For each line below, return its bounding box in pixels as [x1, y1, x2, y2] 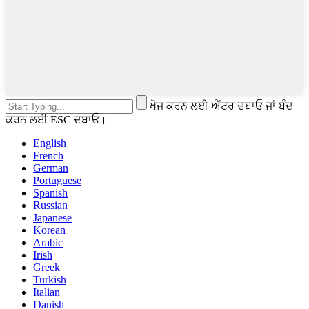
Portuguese [33, 175, 81, 187]
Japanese [33, 212, 72, 224]
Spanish [33, 187, 68, 199]
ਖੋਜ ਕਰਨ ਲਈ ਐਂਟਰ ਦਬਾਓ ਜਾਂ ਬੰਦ [150, 100, 293, 112]
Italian [33, 286, 60, 299]
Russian [33, 199, 68, 212]
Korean [33, 224, 66, 237]
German [33, 162, 68, 175]
